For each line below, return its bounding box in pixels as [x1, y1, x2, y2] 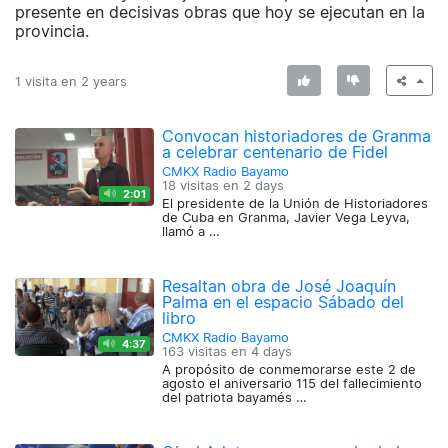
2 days [243, 178, 285, 194]
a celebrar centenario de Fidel [162, 142, 389, 163]
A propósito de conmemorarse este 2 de [162, 362, 417, 378]
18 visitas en [162, 178, 244, 194]
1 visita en [15, 73, 81, 89]
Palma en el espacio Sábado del [162, 292, 405, 313]
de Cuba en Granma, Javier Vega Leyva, [162, 210, 411, 226]
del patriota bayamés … [162, 390, 308, 406]
